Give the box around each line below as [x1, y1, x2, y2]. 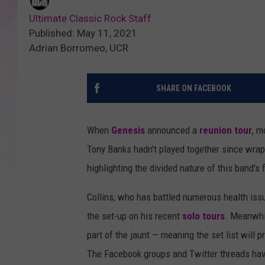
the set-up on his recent [87, 210, 182, 222]
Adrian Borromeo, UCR [29, 42, 128, 54]
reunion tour [199, 124, 252, 137]
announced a [145, 124, 199, 137]
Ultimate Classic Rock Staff [29, 12, 151, 25]
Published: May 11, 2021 [29, 27, 137, 40]
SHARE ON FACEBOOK [156, 83, 231, 93]
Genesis [111, 124, 145, 137]
